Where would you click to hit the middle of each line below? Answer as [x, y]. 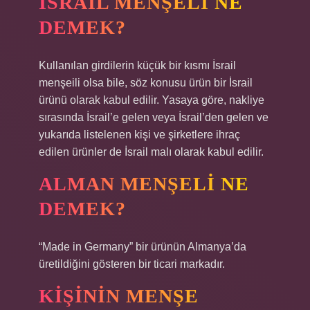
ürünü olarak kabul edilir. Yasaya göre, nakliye [152, 100]
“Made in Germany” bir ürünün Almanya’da [143, 247]
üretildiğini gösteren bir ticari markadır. [132, 264]
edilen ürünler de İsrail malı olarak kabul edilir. [151, 152]
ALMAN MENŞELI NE [144, 184]
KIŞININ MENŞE [119, 296]
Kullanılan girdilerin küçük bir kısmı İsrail [137, 65]
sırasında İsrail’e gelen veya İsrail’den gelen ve [154, 117]
